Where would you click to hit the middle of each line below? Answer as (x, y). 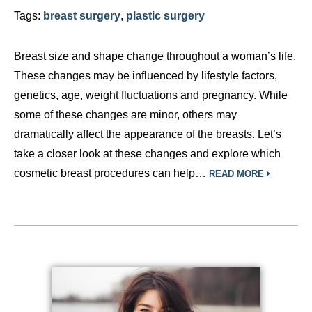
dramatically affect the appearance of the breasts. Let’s (148, 134)
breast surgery (82, 16)
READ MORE (238, 174)
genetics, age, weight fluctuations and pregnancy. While (151, 95)
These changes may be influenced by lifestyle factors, (146, 76)
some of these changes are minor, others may (125, 115)
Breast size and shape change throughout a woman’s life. (155, 56)
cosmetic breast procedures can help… (111, 173)
